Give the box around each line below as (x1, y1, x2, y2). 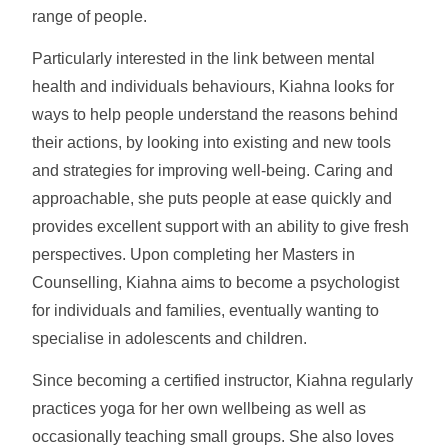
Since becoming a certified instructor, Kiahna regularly (32, 372, 413, 390)
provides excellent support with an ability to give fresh (32, 218, 409, 236)
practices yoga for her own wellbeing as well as (32, 400, 366, 418)
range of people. (32, 7, 147, 25)
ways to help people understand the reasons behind (32, 106, 398, 124)
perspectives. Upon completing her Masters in (32, 246, 355, 264)
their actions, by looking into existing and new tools (32, 134, 391, 152)
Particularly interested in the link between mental (32, 50, 375, 68)
